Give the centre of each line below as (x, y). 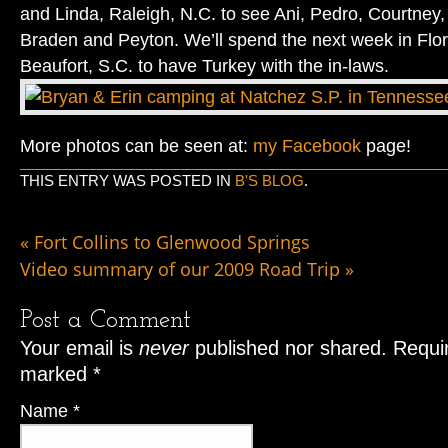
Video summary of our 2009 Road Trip (182, 268)
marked (56, 374)
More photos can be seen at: (136, 145)
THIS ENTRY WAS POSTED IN (127, 180)
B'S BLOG (269, 180)
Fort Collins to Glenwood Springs (169, 241)
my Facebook (307, 145)
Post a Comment (105, 320)
